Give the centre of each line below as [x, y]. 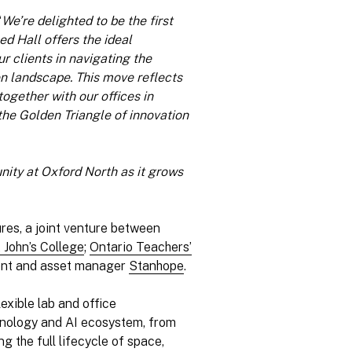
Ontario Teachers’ [141, 247]
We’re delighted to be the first [87, 21]
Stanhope [156, 266]
